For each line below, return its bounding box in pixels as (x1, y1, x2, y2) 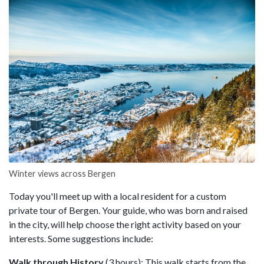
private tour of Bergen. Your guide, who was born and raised (9, 204, 247, 216)
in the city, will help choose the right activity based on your (9, 218, 241, 230)
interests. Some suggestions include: (9, 232, 153, 244)
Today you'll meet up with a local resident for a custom (9, 190, 226, 202)
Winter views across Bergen (9, 168, 115, 179)
